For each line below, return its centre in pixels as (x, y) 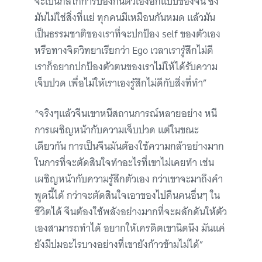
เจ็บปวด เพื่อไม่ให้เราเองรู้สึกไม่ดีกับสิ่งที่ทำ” (121, 83)
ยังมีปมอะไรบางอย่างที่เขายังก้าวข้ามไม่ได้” (119, 244)
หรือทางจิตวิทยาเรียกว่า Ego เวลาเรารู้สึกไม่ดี (124, 50)
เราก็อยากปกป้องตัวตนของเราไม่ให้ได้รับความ (126, 67)
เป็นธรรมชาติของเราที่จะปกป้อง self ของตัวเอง (127, 34)
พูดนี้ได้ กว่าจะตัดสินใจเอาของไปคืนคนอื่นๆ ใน (127, 195)
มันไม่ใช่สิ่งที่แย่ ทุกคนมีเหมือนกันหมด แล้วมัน (125, 18)
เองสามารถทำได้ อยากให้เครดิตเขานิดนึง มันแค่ (130, 228)
